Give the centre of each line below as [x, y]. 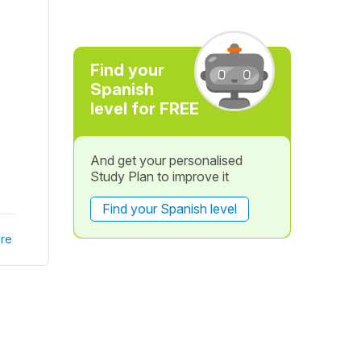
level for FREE [144, 109]
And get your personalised [166, 160]
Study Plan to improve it [159, 176]
